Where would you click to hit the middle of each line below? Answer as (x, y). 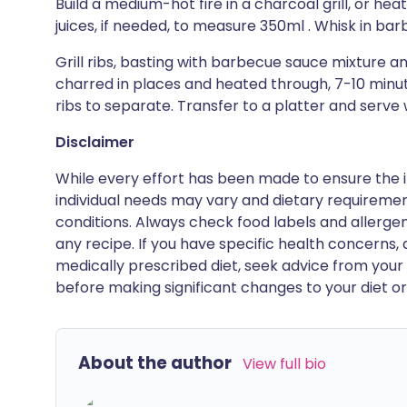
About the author (155, 363)
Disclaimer (95, 142)
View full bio (284, 364)
